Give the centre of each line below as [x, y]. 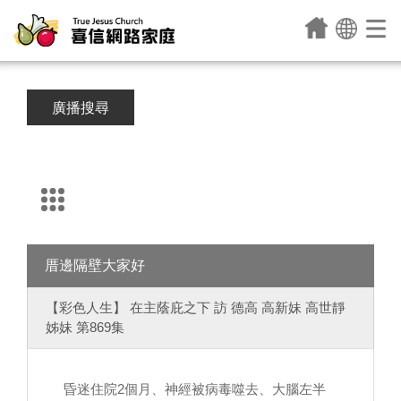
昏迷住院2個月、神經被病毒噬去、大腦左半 [195, 389]
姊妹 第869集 [85, 327]
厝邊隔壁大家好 [95, 265]
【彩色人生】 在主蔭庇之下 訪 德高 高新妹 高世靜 [196, 307]
